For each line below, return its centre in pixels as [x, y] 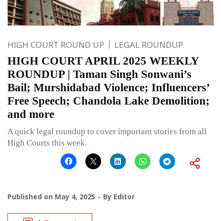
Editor [124, 196]
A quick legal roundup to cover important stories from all [107, 131]
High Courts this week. [47, 143]
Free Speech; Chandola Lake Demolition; [109, 101]
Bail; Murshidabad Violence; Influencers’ [108, 87]
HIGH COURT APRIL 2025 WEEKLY [103, 61]
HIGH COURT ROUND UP [56, 44]
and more [31, 114]
